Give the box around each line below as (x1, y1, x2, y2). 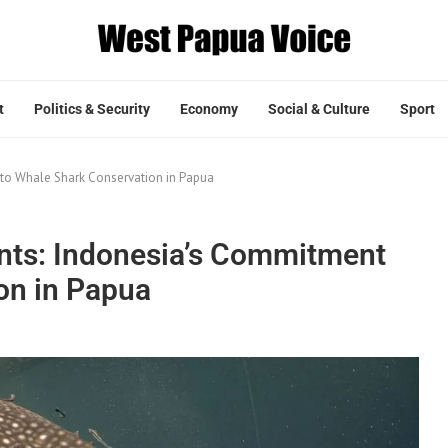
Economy (180, 100, 238, 117)
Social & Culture (268, 100, 370, 117)
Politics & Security (34, 100, 150, 117)
